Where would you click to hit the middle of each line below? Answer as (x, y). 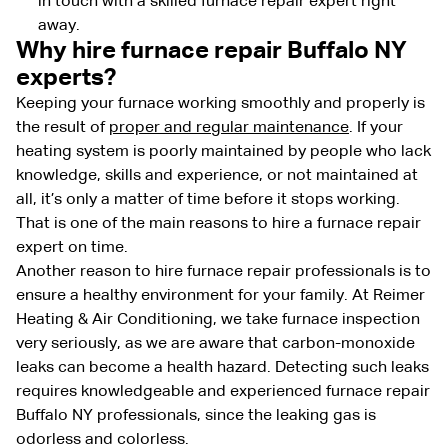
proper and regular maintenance (229, 127)
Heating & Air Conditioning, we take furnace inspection (218, 319)
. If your (376, 127)
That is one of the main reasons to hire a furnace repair (218, 223)
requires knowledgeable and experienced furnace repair (223, 391)
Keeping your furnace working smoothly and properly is (220, 103)
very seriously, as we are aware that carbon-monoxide (215, 343)
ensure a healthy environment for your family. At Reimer (220, 295)
